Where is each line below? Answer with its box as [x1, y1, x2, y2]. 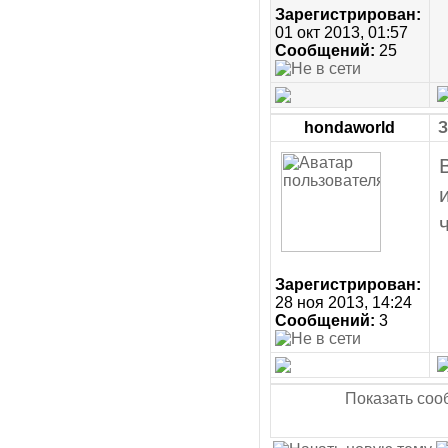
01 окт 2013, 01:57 [274, 24, 408, 41]
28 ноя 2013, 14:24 [274, 294, 412, 311]
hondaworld [304, 119, 395, 136]
